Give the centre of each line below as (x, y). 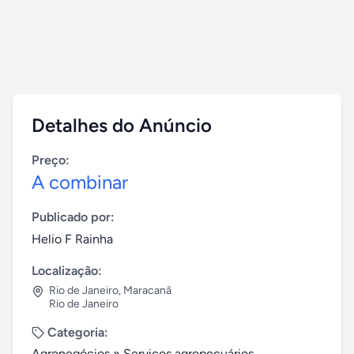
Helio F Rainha (72, 239)
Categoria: (78, 332)
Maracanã (147, 290)
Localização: (67, 271)
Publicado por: (73, 217)
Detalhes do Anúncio (122, 125)
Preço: (51, 160)
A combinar (80, 182)
